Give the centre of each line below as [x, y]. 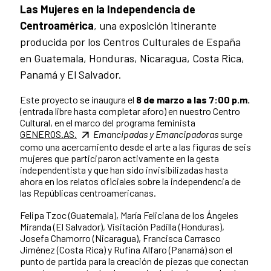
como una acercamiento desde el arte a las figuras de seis [135, 147]
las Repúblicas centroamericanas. [88, 193]
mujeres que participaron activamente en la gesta [119, 158]
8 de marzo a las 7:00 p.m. [193, 99]
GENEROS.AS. [48, 134]
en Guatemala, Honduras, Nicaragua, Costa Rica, [132, 58]
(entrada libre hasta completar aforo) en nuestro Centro [130, 111]
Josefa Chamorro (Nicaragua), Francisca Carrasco [120, 238]
